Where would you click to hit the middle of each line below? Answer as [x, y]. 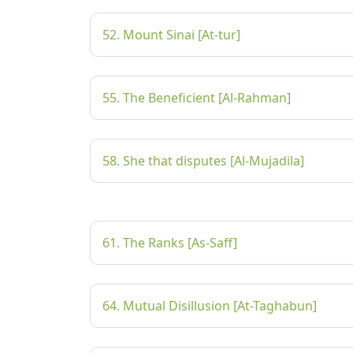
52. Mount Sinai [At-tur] [171, 35]
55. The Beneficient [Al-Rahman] [197, 98]
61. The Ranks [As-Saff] [170, 243]
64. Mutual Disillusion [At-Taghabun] [210, 306]
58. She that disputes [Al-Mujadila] [203, 161]
